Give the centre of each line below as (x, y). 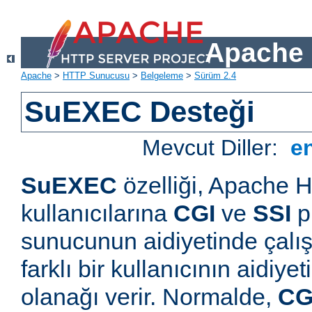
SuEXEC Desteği (140, 112)
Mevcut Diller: (213, 148)
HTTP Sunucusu (96, 76)
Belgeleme (162, 76)
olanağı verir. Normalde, (149, 297)
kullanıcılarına (97, 213)
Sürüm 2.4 (215, 76)
